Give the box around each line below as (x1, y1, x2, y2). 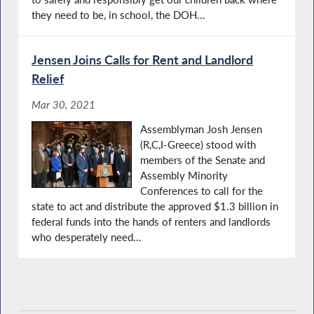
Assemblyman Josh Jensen (140, 122, 263, 135)
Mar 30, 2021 (32, 98, 96, 111)
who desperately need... (32, 230, 142, 243)
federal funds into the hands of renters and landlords (32, 214, 271, 228)
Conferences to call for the (140, 184, 264, 197)
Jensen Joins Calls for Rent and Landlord (32, 51, 254, 67)
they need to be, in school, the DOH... (32, 8, 206, 21)
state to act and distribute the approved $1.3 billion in (32, 199, 279, 212)
